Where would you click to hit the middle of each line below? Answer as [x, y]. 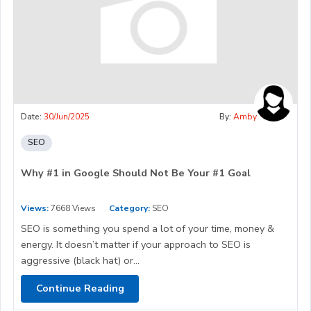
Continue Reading [80, 288]
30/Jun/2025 [67, 116]
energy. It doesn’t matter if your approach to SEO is [136, 244]
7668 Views [72, 208]
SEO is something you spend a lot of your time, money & [148, 228]
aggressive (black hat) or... [80, 260]
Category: [129, 208]
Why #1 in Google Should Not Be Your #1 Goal [136, 173]
